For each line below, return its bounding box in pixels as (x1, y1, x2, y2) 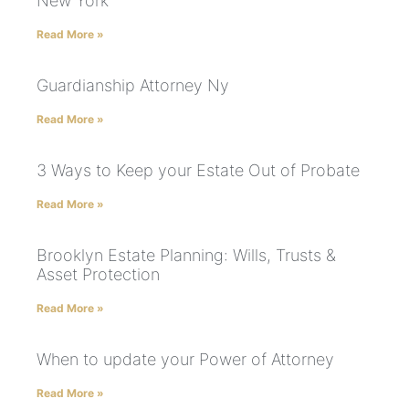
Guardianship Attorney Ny (37, 76, 229, 96)
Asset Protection (37, 265, 160, 285)
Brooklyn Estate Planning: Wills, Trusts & (37, 246, 336, 266)
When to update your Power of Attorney (37, 350, 334, 370)
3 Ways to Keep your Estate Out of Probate (37, 161, 360, 181)
